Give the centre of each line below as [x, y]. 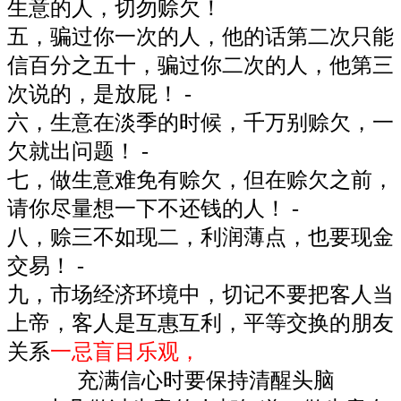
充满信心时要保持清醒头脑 [171, 380]
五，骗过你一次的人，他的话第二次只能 [200, 36]
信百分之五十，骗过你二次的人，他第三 [200, 65]
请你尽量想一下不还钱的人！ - [153, 208]
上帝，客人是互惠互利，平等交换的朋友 [200, 323]
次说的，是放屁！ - [99, 94]
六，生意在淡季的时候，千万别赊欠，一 [200, 122]
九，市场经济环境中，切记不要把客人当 [200, 294]
